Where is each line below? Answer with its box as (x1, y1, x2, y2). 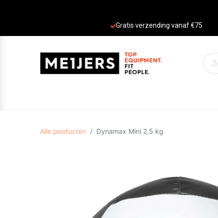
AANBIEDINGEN (120, 95, 175, 105)
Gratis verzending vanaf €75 (115, 21, 202, 30)
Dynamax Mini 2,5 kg (96, 127, 164, 136)
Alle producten (40, 127, 87, 136)
